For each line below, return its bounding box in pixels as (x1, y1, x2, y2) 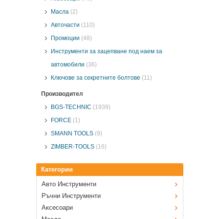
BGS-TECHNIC (50, 103, 91, 110)
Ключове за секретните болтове (50, 74, 140, 81)
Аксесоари (41, 203, 73, 211)
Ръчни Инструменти (41, 192, 101, 199)
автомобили (50, 61, 86, 68)
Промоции (50, 34, 80, 42)
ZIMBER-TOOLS (50, 143, 94, 150)
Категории (41, 165, 73, 173)
